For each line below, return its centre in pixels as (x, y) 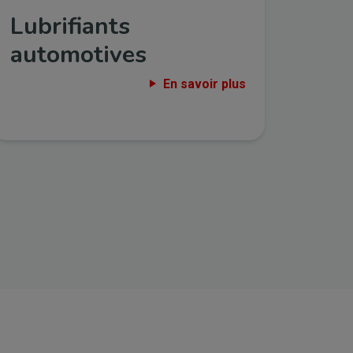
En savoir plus (205, 84)
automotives (79, 54)
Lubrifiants (71, 26)
